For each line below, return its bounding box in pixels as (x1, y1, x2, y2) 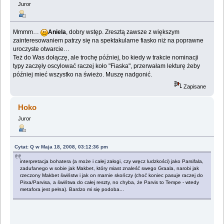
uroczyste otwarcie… (13, 45, 70, 52)
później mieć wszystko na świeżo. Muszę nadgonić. (13, 70, 152, 78)
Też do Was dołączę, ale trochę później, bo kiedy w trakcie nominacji (13, 53, 199, 61)
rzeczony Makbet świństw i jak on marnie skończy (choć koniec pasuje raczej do (20, 172, 203, 178)
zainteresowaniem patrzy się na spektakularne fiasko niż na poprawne (13, 36, 204, 44)
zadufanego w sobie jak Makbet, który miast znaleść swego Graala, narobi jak (20, 165, 199, 171)
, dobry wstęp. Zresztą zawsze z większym (66, 28, 180, 35)
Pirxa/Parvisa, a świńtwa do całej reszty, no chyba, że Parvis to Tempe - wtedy (20, 179, 199, 185)
